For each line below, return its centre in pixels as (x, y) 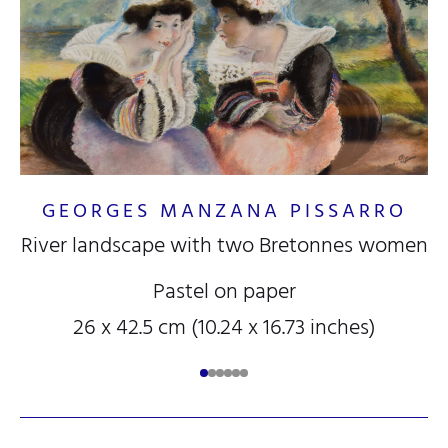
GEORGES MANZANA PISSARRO (224, 210)
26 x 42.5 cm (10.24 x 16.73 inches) (224, 326)
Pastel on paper (224, 290)
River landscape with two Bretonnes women (224, 244)
